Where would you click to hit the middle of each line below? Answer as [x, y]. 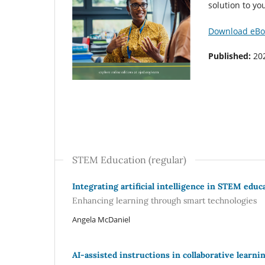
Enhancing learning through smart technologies [164, 200]
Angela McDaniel [101, 219]
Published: [231, 56]
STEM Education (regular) [129, 160]
